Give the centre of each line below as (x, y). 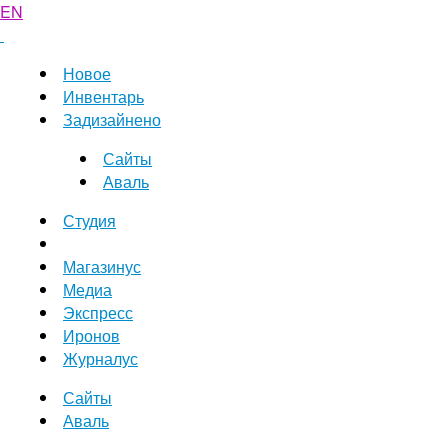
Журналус (100, 358)
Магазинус (102, 266)
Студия (89, 220)
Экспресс (98, 312)
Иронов (91, 335)
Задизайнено (112, 119)
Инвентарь (103, 96)
